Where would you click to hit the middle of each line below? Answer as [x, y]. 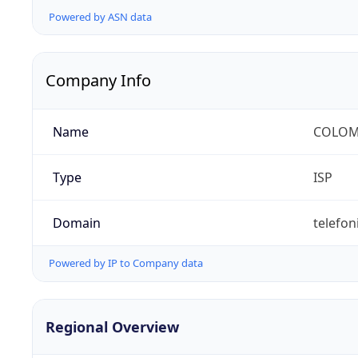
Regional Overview [112, 326]
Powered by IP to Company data [126, 263]
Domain [76, 223]
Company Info [98, 81]
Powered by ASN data [100, 17]
